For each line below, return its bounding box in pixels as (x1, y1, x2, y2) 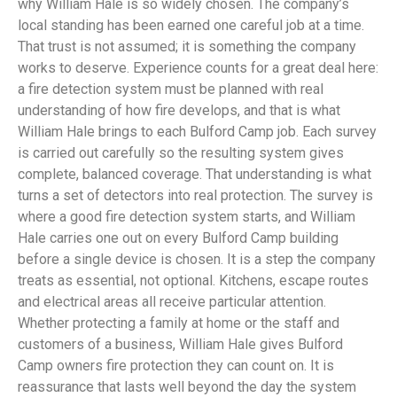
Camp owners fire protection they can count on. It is (18, 357, 334, 375)
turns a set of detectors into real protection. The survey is (18, 187, 373, 205)
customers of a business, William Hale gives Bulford (18, 336, 343, 354)
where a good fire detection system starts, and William (18, 208, 355, 226)
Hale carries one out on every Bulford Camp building (18, 230, 339, 247)
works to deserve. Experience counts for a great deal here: (18, 59, 378, 77)
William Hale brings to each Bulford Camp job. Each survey (18, 123, 377, 141)
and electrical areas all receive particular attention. (18, 293, 326, 311)
